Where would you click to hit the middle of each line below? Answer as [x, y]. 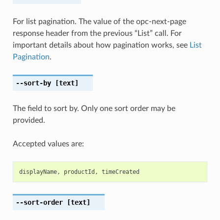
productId [79, 172]
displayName [38, 172]
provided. [29, 120]
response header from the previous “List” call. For [97, 33]
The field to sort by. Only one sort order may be [94, 108]
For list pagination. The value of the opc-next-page [99, 21]
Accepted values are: [48, 144]
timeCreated [120, 172]
